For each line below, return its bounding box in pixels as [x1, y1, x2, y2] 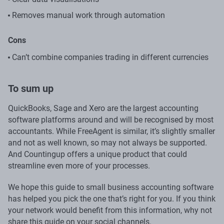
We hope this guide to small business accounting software [8, 182, 213, 192]
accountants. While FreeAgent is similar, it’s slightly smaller [8, 126, 215, 136]
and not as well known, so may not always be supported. [8, 137, 207, 147]
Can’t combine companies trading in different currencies [12, 52, 208, 62]
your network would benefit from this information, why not [8, 205, 212, 215]
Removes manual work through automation [12, 10, 165, 20]
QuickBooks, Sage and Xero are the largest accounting [8, 103, 198, 113]
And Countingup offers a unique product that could [8, 149, 187, 159]
